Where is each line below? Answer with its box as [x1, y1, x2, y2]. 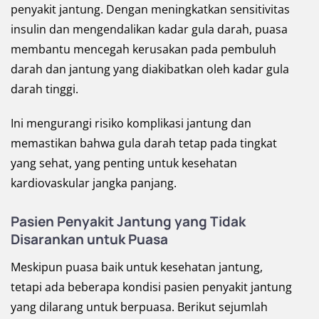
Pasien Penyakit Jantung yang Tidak [11, 211, 246, 231]
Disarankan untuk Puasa [11, 229, 168, 249]
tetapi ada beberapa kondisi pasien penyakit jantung [11, 278, 292, 295]
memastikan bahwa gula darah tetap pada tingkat [11, 135, 277, 151]
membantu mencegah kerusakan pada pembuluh [11, 41, 276, 57]
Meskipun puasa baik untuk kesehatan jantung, [11, 258, 263, 275]
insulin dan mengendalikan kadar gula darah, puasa [11, 21, 288, 37]
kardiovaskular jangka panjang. [11, 174, 177, 191]
